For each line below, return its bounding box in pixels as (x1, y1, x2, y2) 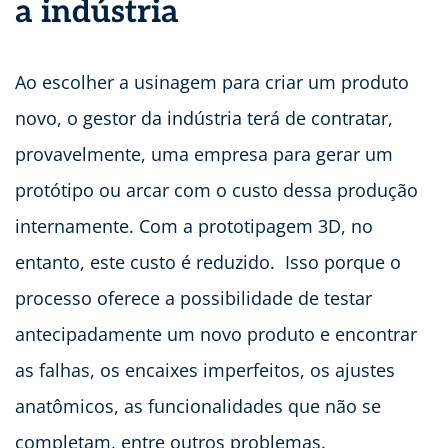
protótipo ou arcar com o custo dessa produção (15, 177, 418, 202)
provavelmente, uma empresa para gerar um (15, 141, 393, 166)
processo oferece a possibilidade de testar (15, 285, 372, 310)
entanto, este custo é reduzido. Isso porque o (15, 249, 401, 274)
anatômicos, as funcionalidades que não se (15, 393, 381, 418)
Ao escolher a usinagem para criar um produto (15, 69, 409, 94)
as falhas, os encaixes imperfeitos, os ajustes (15, 357, 395, 382)
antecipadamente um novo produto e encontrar (15, 321, 417, 346)
